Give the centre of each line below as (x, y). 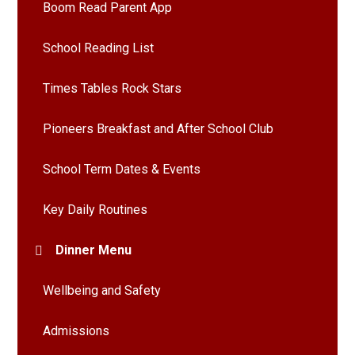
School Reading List (99, 48)
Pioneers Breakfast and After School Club (158, 129)
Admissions (76, 331)
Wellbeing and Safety (102, 291)
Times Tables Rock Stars (113, 89)
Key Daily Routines (95, 210)
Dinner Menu (94, 250)
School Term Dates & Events (122, 170)
